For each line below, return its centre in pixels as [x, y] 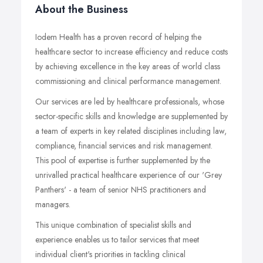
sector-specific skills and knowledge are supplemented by [131, 116]
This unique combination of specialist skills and [113, 225]
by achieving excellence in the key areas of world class [128, 66]
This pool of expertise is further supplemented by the [123, 160]
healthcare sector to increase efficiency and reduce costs [131, 52]
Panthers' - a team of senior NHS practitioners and [121, 190]
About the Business [82, 9]
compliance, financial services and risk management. [124, 146]
